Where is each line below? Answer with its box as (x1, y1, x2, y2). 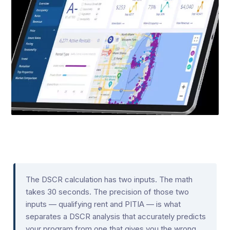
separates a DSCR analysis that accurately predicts (25, 211, 206, 221)
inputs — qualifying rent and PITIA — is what (25, 199, 181, 209)
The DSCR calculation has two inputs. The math (25, 174, 193, 184)
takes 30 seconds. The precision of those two (25, 186, 189, 197)
